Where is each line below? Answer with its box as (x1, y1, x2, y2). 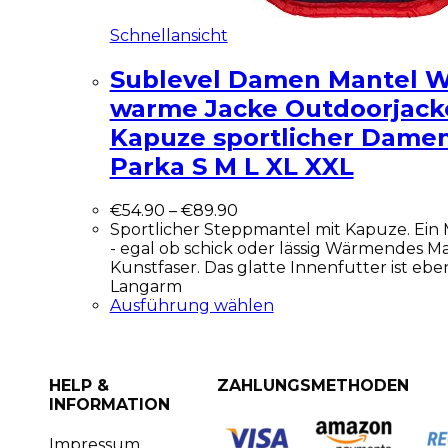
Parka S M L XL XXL (109, 151, 354, 181)
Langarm (109, 276, 182, 296)
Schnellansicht (109, 26, 228, 45)
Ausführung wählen (109, 295, 274, 315)
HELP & (49, 375, 110, 395)
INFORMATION (49, 394, 171, 414)
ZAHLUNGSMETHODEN (217, 375, 410, 395)
